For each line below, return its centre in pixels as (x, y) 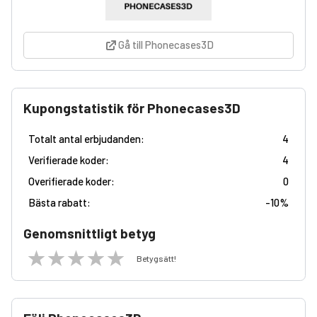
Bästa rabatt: (59, 202)
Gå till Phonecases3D (166, 44)
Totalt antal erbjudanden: (86, 138)
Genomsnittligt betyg (90, 233)
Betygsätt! (156, 259)
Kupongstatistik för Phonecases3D (132, 108)
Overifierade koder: (71, 181)
